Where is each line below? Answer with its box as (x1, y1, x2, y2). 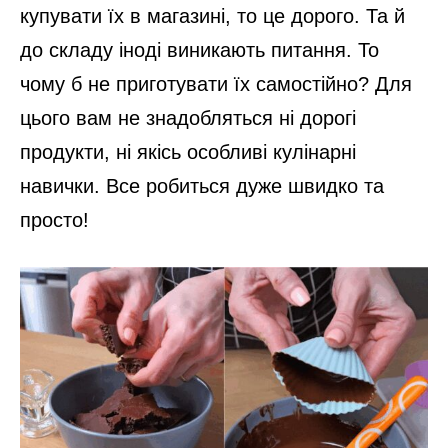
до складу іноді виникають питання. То (20, 38, 379, 61)
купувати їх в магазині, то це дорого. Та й (20, 4, 405, 27)
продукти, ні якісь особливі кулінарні (20, 140, 356, 163)
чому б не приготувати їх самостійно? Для (20, 72, 412, 95)
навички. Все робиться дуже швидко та (20, 174, 384, 197)
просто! (20, 208, 89, 231)
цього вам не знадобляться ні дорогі (20, 106, 356, 129)
